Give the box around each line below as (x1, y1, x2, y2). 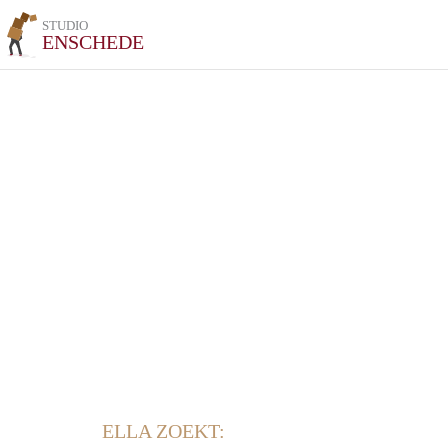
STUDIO (42, 18, 89, 33)
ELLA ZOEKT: (102, 420, 225, 442)
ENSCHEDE (42, 31, 145, 53)
